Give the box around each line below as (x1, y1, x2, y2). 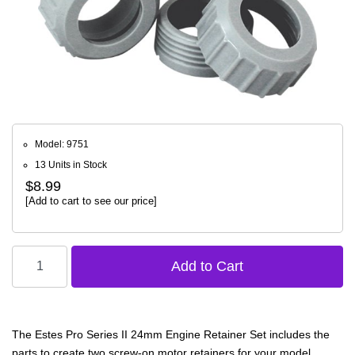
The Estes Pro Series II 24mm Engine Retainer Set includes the (12, 327, 330, 341)
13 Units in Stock (35, 158, 107, 170)
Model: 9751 (35, 138, 89, 150)
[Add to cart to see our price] (25, 194, 157, 207)
